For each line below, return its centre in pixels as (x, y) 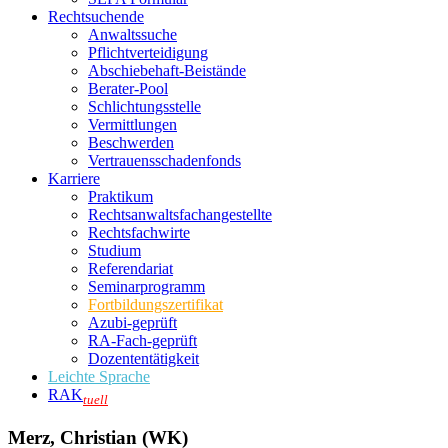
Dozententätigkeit (143, 358)
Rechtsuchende (96, 16)
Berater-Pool (128, 88)
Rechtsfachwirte (139, 232)
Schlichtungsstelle (144, 106)
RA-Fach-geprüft (142, 340)
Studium (114, 250)
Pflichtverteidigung (148, 52)
